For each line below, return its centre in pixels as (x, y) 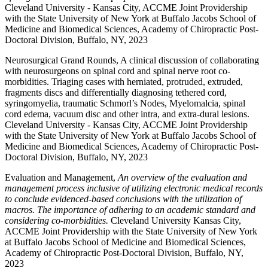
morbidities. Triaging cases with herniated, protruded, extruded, (124, 82)
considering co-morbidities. (58, 220)
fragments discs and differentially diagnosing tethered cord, (116, 92)
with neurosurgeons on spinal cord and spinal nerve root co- (118, 71)
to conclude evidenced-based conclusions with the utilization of (123, 199)
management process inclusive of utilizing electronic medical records (134, 188)
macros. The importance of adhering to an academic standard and (130, 210)
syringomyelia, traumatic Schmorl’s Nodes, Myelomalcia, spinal (125, 103)
